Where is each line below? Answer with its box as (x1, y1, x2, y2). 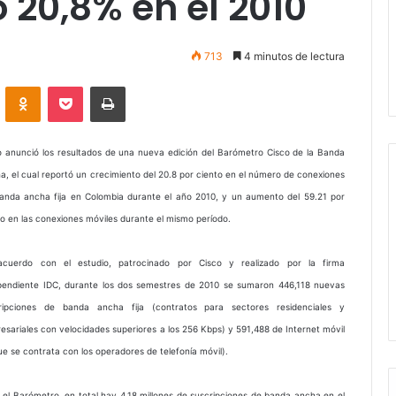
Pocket (82, 79, 120, 93)
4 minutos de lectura (241, 49, 345, 63)
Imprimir (125, 79, 168, 93)
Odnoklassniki (40, 79, 116, 93)
